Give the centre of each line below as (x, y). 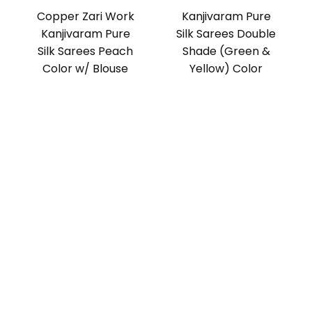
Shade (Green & (226, 52)
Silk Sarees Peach (86, 52)
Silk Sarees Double (226, 34)
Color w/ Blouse (86, 69)
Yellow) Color (226, 69)
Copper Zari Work (85, 17)
